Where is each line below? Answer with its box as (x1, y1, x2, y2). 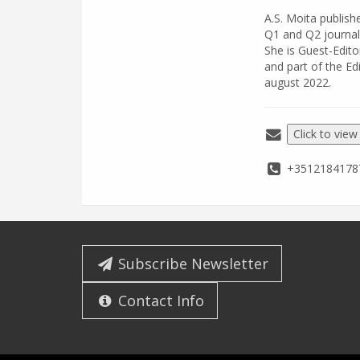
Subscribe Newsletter (114, 254, 269, 273)
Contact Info (114, 291, 205, 310)
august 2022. (264, 75, 331, 90)
